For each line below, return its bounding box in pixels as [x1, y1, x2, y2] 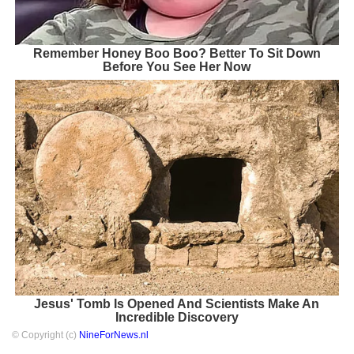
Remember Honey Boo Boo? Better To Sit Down [32, 46, 321, 60]
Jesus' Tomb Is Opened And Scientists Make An [34, 296, 320, 311]
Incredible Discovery [115, 310, 239, 324]
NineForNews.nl [79, 330, 149, 341]
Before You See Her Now [103, 59, 251, 73]
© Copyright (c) [12, 330, 79, 341]
